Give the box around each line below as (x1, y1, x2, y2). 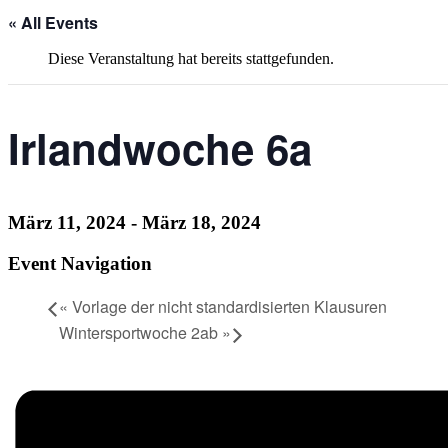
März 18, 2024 (142, 211, 261, 233)
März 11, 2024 (8, 211, 126, 233)
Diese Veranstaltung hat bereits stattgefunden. (48, 50, 334, 68)
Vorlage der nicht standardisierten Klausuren (68, 295, 387, 319)
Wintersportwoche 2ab (59, 320, 222, 344)
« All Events (8, 11, 98, 35)
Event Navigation (8, 252, 152, 274)
